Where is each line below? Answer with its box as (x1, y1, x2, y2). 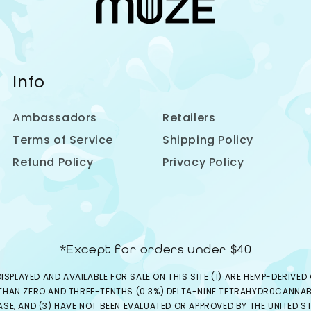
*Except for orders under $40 (59, 242, 252, 256)
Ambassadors (12, 110, 97, 126)
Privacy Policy (162, 154, 244, 170)
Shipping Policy (162, 132, 253, 148)
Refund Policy (12, 154, 94, 170)
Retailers (162, 110, 216, 126)
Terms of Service (12, 132, 113, 148)
